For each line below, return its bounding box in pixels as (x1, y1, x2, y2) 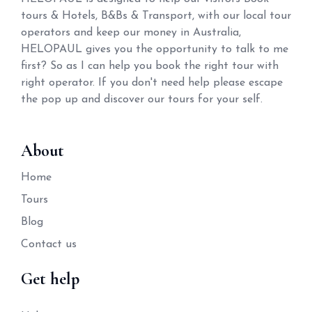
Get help (21, 269, 79, 289)
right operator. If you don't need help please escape (21, 77, 283, 88)
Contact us (21, 239, 77, 250)
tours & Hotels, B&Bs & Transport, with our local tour (21, 10, 291, 22)
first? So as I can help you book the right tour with (21, 61, 279, 72)
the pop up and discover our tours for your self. (21, 94, 263, 105)
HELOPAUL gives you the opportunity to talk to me (21, 44, 288, 55)
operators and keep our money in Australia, (21, 27, 241, 38)
